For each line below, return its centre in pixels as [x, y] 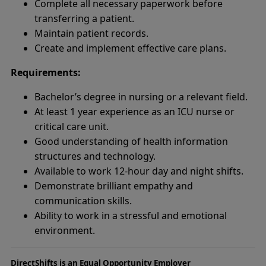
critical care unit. [72, 127]
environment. [65, 231]
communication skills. [83, 201]
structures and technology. [95, 156]
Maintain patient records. [91, 34]
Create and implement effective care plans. [130, 48]
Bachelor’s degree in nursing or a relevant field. [141, 97]
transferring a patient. [84, 19]
